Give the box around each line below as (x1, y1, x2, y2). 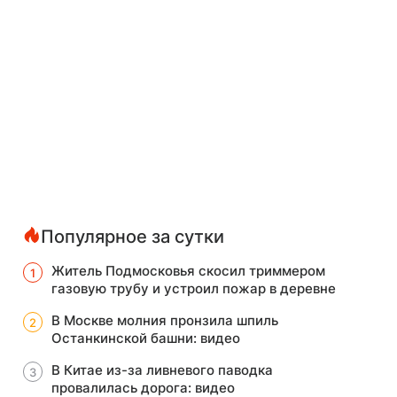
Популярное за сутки (41, 226, 224, 247)
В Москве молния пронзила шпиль (51, 312, 278, 329)
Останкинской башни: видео (51, 330, 240, 346)
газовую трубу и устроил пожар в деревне (51, 280, 336, 297)
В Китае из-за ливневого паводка (51, 362, 273, 378)
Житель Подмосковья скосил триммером (51, 262, 325, 279)
